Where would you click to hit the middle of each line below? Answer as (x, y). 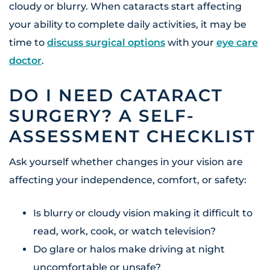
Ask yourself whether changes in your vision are (126, 162)
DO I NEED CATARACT (116, 96)
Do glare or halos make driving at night (129, 250)
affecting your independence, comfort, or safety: (128, 180)
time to (28, 43)
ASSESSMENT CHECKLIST (132, 137)
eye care (237, 43)
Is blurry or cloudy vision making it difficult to (143, 213)
